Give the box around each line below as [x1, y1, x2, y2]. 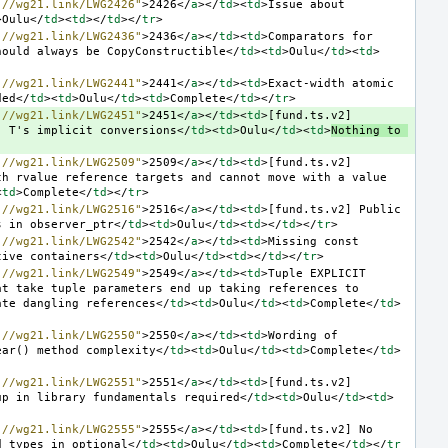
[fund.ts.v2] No [268, 422, 373, 436]
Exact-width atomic [268, 76, 394, 90]
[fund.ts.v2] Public [268, 202, 401, 216]
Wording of [268, 328, 338, 342]
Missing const [268, 234, 359, 248]
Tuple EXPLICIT [268, 266, 366, 280]
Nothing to [331, 123, 401, 137]
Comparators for [268, 29, 373, 43]
